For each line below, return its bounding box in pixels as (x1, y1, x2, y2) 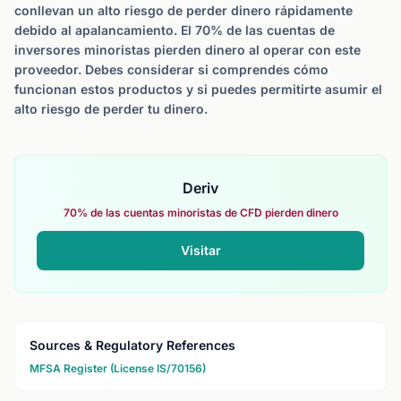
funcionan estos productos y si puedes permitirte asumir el (14, 81, 382, 97)
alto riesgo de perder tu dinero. (14, 101, 208, 116)
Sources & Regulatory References (30, 337, 235, 353)
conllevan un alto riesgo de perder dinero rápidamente (14, 3, 353, 18)
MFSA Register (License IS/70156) (30, 362, 206, 375)
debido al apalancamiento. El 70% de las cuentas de (14, 22, 335, 38)
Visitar (180, 243, 221, 258)
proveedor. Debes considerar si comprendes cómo (14, 62, 328, 77)
